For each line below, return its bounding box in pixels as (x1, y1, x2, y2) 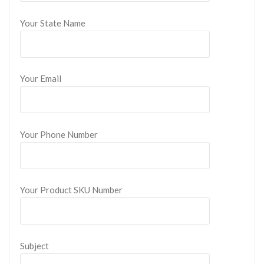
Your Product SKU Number (20, 184, 123, 196)
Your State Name (20, 17, 85, 28)
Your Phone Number (20, 128, 98, 140)
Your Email (20, 73, 61, 84)
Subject (20, 240, 49, 251)
